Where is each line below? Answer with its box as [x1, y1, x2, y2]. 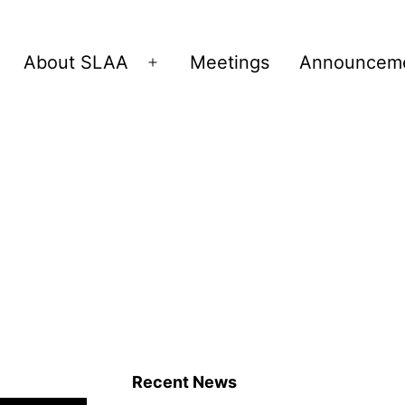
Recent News [132, 372, 237, 391]
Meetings [190, 51, 270, 73]
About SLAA [24, 51, 129, 73]
